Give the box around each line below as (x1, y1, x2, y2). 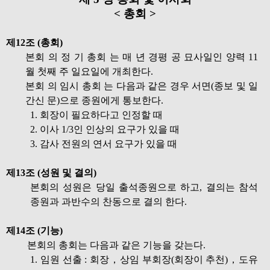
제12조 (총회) (6, 37, 63, 48)
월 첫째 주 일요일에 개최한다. (25, 66, 153, 77)
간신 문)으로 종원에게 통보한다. (25, 95, 163, 105)
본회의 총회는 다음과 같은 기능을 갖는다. (27, 240, 206, 250)
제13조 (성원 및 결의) (6, 168, 96, 178)
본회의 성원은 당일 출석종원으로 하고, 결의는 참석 (30, 182, 258, 192)
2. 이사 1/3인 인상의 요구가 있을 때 (30, 124, 180, 134)
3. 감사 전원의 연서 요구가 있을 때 (30, 139, 177, 149)
